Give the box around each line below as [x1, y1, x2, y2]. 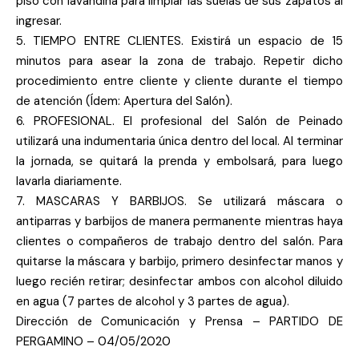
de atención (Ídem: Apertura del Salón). [16, 93, 232, 109]
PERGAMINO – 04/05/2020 [16, 333, 171, 349]
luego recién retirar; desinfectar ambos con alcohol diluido [16, 273, 343, 289]
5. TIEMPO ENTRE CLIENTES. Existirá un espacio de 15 [16, 33, 343, 49]
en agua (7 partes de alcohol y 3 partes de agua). [16, 293, 289, 309]
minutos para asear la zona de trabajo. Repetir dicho [16, 53, 343, 69]
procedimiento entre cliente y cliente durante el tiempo [16, 73, 343, 89]
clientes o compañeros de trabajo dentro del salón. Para [16, 233, 343, 249]
